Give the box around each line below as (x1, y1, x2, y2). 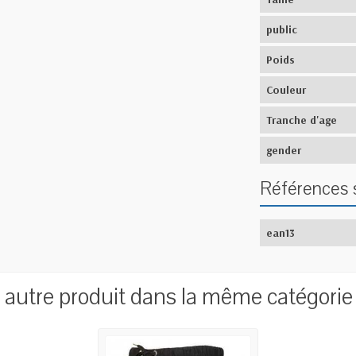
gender (266, 143, 302, 158)
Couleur (266, 83, 307, 98)
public (266, 22, 298, 37)
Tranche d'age (266, 113, 338, 128)
